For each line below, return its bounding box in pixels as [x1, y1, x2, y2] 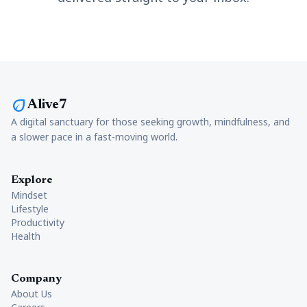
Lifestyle [11, 202, 49, 215]
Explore [11, 175, 53, 186]
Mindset [11, 188, 47, 201]
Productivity [11, 216, 64, 229]
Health [11, 230, 40, 243]
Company [11, 273, 62, 284]
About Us [11, 287, 52, 300]
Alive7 [27, 98, 67, 112]
